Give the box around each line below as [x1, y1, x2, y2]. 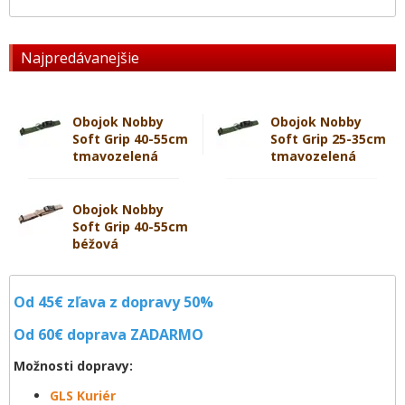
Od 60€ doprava [14, 325, 127, 344]
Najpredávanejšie [21, 48, 139, 68]
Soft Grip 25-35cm [270, 130, 386, 147]
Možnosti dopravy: [14, 357, 133, 374]
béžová [72, 235, 118, 252]
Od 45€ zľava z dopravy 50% [14, 292, 213, 312]
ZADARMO [130, 325, 203, 344]
